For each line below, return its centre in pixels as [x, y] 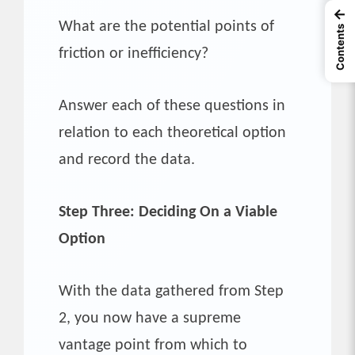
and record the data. [127, 160]
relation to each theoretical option [172, 133]
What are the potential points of [166, 27]
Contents [340, 47]
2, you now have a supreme [150, 318]
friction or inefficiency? [134, 53]
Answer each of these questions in [172, 106]
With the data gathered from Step [171, 291]
